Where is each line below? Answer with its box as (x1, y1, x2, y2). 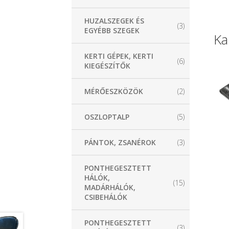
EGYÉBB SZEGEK (84, 26, 140, 36)
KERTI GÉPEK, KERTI (84, 51, 154, 61)
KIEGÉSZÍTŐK (84, 61, 131, 71)
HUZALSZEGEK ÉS (84, 16, 145, 26)
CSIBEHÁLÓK (84, 192, 128, 202)
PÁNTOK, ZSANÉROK (84, 138, 156, 148)
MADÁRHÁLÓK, (84, 182, 136, 193)
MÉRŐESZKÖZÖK (84, 86, 144, 97)
